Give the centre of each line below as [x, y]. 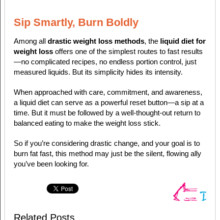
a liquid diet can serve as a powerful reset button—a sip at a [109, 102]
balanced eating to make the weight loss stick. [87, 123]
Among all [30, 41]
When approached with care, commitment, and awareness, [108, 92]
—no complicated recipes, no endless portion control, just [105, 61]
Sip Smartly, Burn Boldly [76, 22]
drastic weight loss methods [96, 41]
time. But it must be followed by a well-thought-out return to [107, 112]
